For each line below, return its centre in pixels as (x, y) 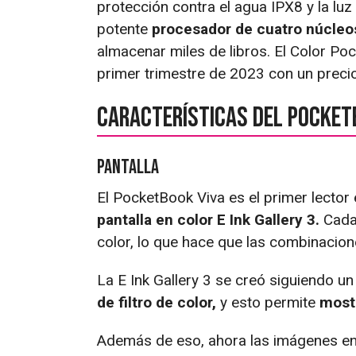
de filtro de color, (157, 302)
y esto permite (268, 302)
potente (124, 29)
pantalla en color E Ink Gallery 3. (208, 219)
